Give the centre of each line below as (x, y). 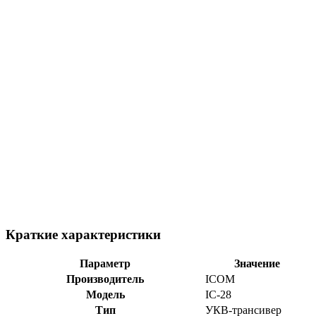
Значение (257, 264)
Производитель (105, 279)
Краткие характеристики (83, 234)
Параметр (105, 264)
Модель (105, 295)
